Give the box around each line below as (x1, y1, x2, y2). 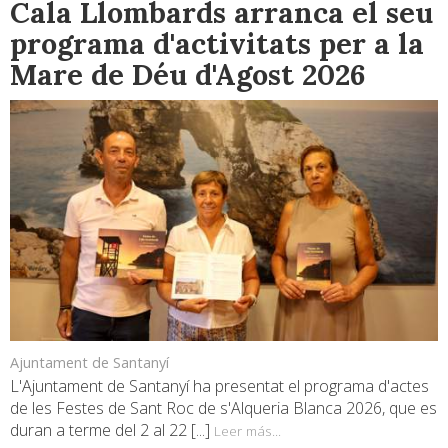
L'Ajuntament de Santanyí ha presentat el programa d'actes (10, 375, 429, 398)
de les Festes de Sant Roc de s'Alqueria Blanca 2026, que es (10, 397, 437, 420)
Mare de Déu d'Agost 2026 (10, 55, 365, 93)
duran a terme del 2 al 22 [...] (10, 419, 214, 442)
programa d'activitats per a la (10, 24, 424, 62)
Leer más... (214, 421, 281, 441)
